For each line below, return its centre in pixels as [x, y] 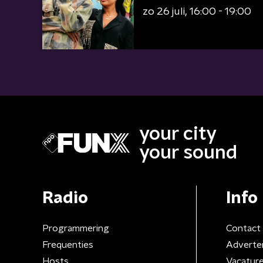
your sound [188, 152]
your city [178, 134]
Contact [243, 228]
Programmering [76, 228]
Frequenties [68, 245]
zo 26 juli [164, 12]
